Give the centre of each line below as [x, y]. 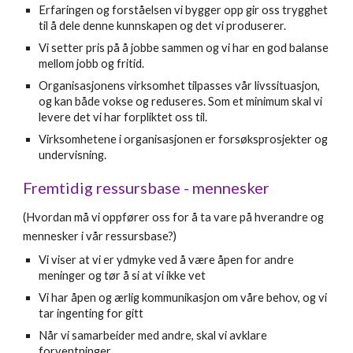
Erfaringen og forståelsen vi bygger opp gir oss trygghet [184, 10]
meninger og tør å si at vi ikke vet [123, 275]
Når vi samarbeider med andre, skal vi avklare [153, 335]
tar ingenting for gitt [91, 313]
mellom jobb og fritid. [93, 63]
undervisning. [73, 155]
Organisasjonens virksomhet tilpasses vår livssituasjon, [180, 85]
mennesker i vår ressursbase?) [100, 236]
